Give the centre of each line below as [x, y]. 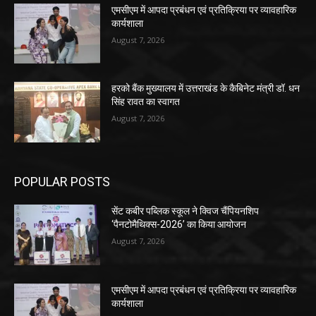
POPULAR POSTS [62, 181]
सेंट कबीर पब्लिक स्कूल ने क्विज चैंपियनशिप [186, 211]
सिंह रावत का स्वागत [146, 102]
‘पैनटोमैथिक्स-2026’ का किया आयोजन [179, 224]
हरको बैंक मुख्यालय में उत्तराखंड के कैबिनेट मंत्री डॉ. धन [206, 89]
